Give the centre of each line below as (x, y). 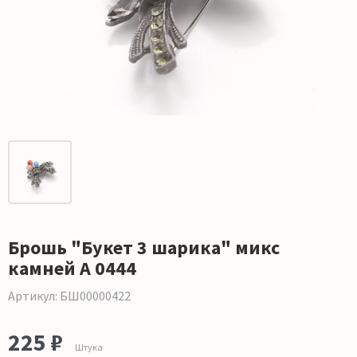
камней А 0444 (72, 269)
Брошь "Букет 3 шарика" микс (144, 248)
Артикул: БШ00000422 (69, 296)
